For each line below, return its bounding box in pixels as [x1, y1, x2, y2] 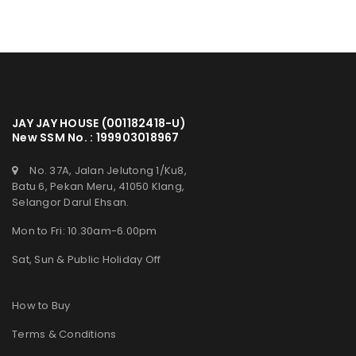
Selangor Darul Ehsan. [12, 194, 130, 210]
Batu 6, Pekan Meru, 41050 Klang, [12, 178, 184, 194]
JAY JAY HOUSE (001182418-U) [12, 114, 186, 131]
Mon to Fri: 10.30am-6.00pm [12, 222, 157, 238]
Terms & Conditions [12, 326, 117, 342]
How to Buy [12, 297, 71, 313]
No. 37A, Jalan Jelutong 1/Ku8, [29, 162, 187, 178]
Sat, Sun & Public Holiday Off [12, 251, 161, 267]
